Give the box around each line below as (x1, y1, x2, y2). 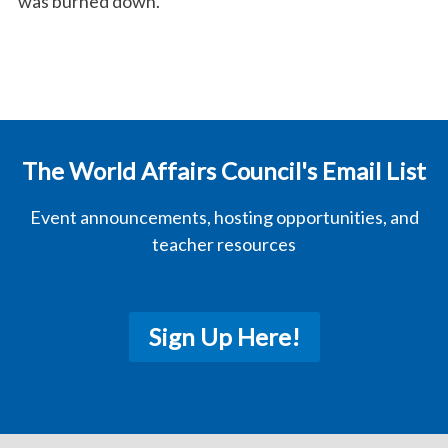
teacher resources (152, 233, 296, 255)
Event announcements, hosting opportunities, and (29, 206, 419, 228)
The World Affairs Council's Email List (22, 156, 426, 185)
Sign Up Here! (148, 322, 300, 351)
